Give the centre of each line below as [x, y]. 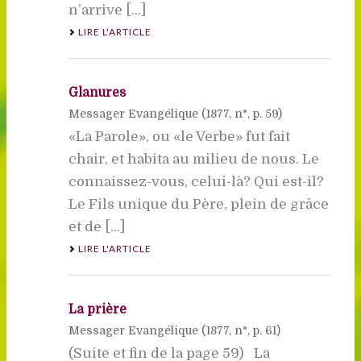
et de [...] [96, 226]
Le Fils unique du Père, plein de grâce [198, 204]
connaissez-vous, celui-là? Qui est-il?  [197, 181]
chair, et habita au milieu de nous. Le [193, 159]
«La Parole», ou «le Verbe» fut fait [179, 136]
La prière [97, 309]
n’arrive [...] [107, 10]
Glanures [97, 92]
